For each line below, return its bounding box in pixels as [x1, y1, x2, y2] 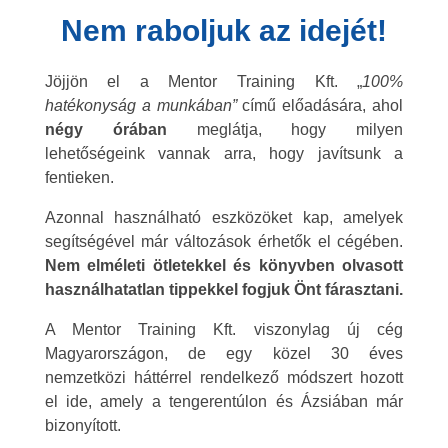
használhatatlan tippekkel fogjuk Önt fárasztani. [44, 280, 403, 298]
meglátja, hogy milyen [166, 120, 404, 138]
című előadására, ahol [236, 96, 404, 114]
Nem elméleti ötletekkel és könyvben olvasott [44, 256, 404, 274]
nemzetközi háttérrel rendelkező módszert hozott [44, 368, 404, 386]
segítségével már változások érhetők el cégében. [44, 232, 404, 250]
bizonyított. [44, 416, 121, 434]
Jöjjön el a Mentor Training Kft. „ [44, 72, 363, 90]
